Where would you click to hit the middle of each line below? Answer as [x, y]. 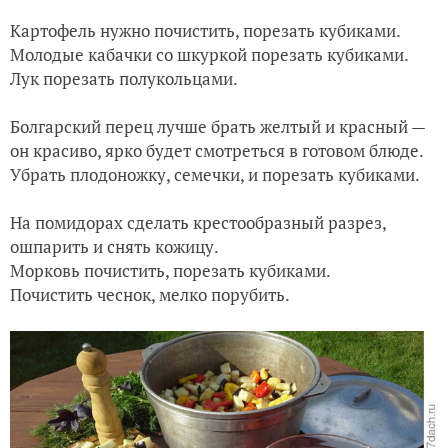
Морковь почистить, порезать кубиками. [170, 271]
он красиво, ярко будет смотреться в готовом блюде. [216, 151]
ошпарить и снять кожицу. [114, 247]
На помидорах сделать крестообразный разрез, [198, 223]
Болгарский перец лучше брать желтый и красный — [217, 127]
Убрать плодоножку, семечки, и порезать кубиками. [215, 175]
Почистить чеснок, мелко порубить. [150, 295]
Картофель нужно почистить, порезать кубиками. [205, 31]
